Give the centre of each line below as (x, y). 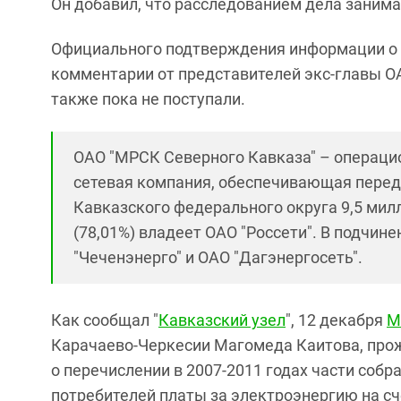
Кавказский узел (222, 320)
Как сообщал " (105, 320)
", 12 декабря (336, 320)
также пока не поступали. (148, 99)
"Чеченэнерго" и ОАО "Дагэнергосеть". (218, 258)
